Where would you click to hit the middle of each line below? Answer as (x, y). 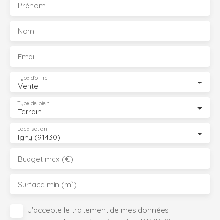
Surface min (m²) (47, 184)
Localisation (32, 128)
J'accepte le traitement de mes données (98, 209)
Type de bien (33, 103)
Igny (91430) (39, 137)
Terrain (30, 111)
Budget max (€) (45, 158)
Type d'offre (32, 77)
